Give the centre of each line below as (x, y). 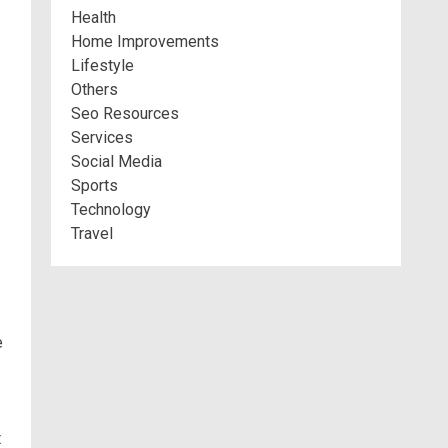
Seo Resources (125, 113)
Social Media (116, 161)
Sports (94, 185)
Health (93, 17)
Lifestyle (102, 65)
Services (102, 137)
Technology (111, 209)
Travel (92, 233)
